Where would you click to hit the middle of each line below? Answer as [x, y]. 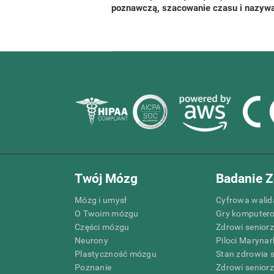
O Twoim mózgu [107, 213]
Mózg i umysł [101, 200]
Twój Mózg [106, 178]
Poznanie [93, 267]
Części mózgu [102, 227]
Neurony [91, 240]
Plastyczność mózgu [116, 254]
